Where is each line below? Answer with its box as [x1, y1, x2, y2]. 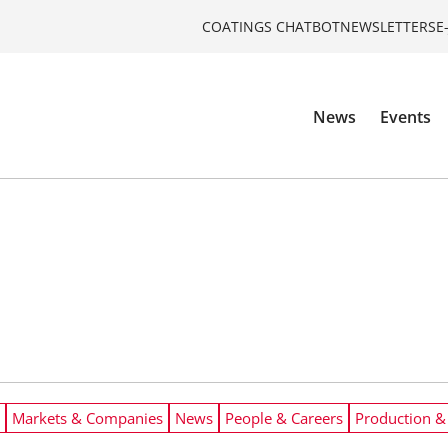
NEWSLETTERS [340, 16, 436, 36]
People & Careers [225, 408, 343, 428]
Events [380, 106, 432, 129]
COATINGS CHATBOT [202, 16, 340, 36]
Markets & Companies [12, 408, 163, 428]
